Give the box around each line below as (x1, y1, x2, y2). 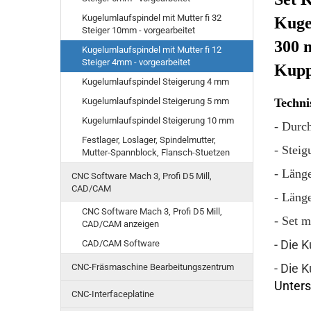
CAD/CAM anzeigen (82, 219, 159, 229)
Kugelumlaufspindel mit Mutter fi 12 (82, 44, 221, 55)
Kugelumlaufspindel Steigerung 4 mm (82, 76, 229, 87)
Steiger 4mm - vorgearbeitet (82, 57, 190, 67)
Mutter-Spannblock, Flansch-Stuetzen (82, 147, 230, 158)
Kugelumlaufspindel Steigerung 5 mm (82, 96, 229, 106)
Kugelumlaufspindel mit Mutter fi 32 (82, 12, 221, 23)
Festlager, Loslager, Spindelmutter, (82, 135, 216, 145)
